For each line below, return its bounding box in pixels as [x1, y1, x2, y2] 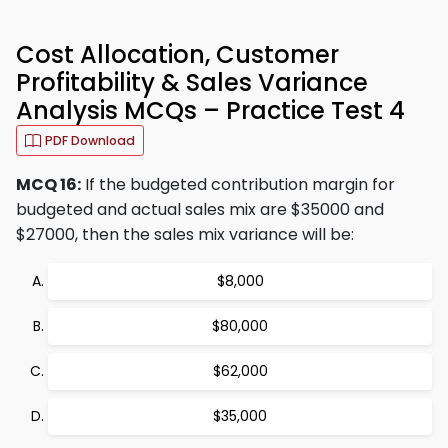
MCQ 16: [16, 173, 81, 196]
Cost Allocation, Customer [16, 38, 339, 71]
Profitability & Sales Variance [16, 66, 368, 99]
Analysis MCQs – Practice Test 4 [16, 94, 405, 127]
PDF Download [45, 132, 135, 149]
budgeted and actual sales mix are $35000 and [16, 198, 384, 221]
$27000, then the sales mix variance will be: [16, 223, 354, 246]
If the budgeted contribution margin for [81, 173, 395, 196]
